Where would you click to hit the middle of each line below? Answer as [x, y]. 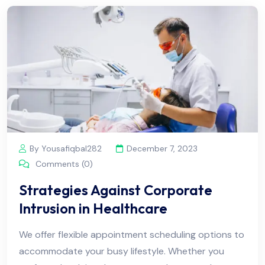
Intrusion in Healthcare [93, 209]
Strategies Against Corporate [116, 190]
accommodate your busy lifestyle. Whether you [122, 251]
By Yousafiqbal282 [66, 149]
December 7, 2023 [162, 149]
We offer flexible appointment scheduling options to [132, 235]
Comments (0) [63, 164]
